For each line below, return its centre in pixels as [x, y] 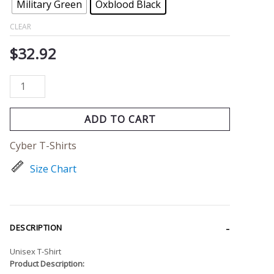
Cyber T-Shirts [43, 145]
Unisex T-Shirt [35, 251]
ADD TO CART [120, 119]
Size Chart [53, 168]
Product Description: [47, 263]
